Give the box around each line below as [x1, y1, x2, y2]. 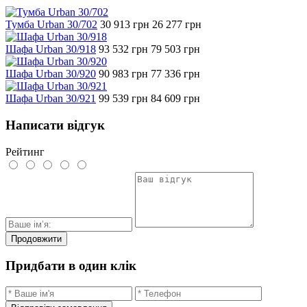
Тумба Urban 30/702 [5, 19, 97, 31]
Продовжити [11, 233, 62, 244]
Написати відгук [5, 118, 105, 133]
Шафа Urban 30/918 [5, 43, 96, 56]
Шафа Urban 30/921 [5, 93, 96, 105]
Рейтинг [5, 145, 45, 158]
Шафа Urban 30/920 [5, 68, 96, 80]
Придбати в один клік [5, 258, 136, 273]
